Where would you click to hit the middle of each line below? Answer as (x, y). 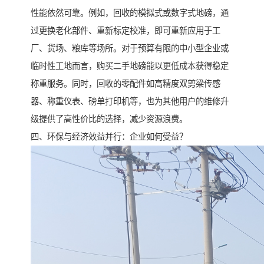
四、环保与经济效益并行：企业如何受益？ (109, 137)
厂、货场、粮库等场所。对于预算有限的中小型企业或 (130, 49)
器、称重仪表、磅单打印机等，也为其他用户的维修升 (130, 102)
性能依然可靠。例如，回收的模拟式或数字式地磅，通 (130, 13)
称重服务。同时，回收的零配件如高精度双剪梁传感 (126, 84)
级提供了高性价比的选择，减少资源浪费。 (109, 119)
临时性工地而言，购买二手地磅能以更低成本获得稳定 (130, 66)
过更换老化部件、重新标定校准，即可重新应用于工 (126, 31)
